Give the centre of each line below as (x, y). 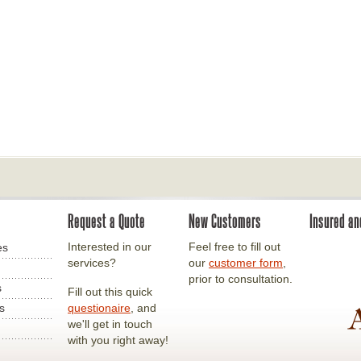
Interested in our (110, 247)
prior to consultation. (241, 279)
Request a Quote (106, 222)
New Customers (225, 222)
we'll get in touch (110, 324)
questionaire (99, 308)
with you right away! (118, 340)
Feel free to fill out (234, 247)
